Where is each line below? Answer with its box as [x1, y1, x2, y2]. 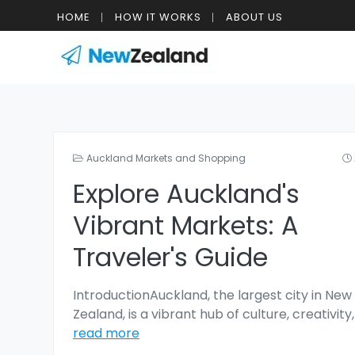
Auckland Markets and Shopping [86, 151, 246, 165]
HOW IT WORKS [115, 10, 201, 25]
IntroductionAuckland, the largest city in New [73, 286, 352, 304]
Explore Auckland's [73, 176, 300, 212]
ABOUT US [226, 10, 283, 25]
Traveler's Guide [73, 239, 268, 275]
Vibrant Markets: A [73, 208, 299, 243]
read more [73, 324, 139, 342]
